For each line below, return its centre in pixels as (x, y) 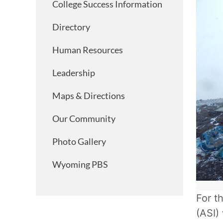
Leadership (74, 73)
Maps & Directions (89, 96)
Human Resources (88, 50)
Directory (71, 27)
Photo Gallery (79, 141)
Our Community (84, 118)
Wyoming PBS (80, 164)
